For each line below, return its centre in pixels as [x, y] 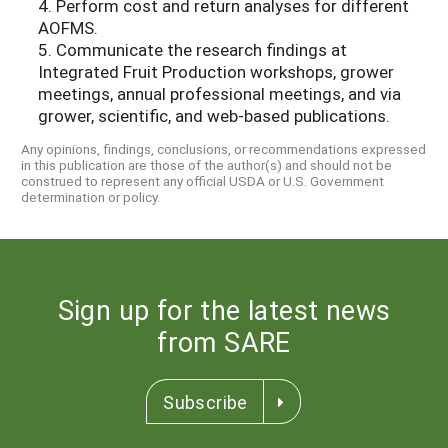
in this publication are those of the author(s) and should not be [206, 164]
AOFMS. [68, 28]
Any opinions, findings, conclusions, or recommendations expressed [223, 148]
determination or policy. [90, 196]
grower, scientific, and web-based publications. [214, 116]
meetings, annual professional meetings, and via [219, 94]
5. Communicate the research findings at [192, 50]
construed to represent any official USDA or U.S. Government [202, 180]
